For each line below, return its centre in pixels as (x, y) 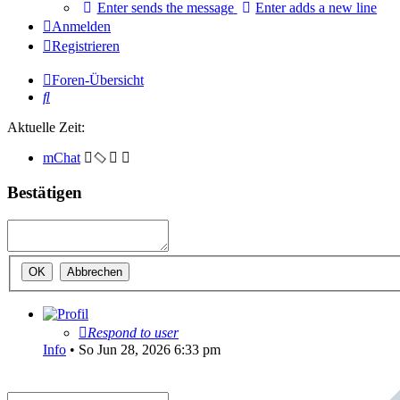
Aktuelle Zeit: (46, 128)
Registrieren (86, 46)
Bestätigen (45, 193)
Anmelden (81, 27)
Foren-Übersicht (98, 80)
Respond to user (133, 332)
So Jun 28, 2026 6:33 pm (150, 349)
